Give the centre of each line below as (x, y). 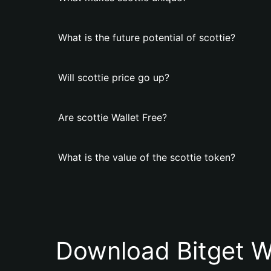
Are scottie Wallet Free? (113, 117)
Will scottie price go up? (114, 77)
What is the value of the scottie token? (147, 157)
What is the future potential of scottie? (147, 38)
